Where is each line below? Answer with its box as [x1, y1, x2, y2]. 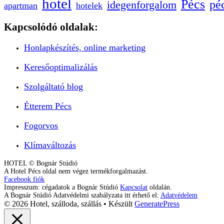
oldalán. [147, 183, 172, 191]
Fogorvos [24, 120, 58, 130]
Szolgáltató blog [24, 81, 83, 91]
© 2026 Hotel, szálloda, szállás [4, 199, 101, 208]
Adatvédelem [160, 191, 197, 199]
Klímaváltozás [24, 139, 76, 150]
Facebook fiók [4, 175, 44, 183]
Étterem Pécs [24, 100, 71, 111]
